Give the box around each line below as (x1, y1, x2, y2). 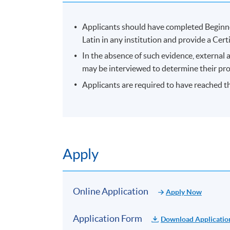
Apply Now (166, 187, 202, 196)
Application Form (73, 213, 143, 224)
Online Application (73, 185, 149, 197)
